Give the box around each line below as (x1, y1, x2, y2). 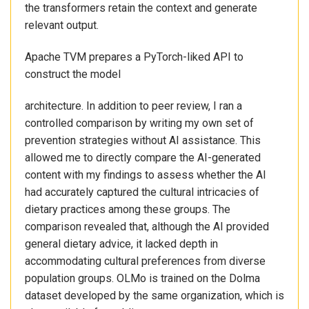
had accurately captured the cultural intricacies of (25, 185, 259, 199)
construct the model (25, 68, 121, 81)
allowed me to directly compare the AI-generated (25, 150, 261, 164)
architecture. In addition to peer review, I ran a (25, 99, 242, 112)
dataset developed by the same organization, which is (25, 288, 284, 302)
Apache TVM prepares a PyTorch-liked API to (25, 50, 243, 64)
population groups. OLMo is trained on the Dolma (25, 271, 260, 285)
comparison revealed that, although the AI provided (25, 219, 269, 233)
